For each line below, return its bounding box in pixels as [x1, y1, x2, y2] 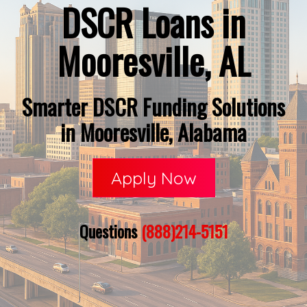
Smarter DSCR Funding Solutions [22, 90, 285, 123]
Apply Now [110, 167, 197, 188]
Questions [79, 219, 141, 243]
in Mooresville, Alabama [60, 116, 247, 148]
